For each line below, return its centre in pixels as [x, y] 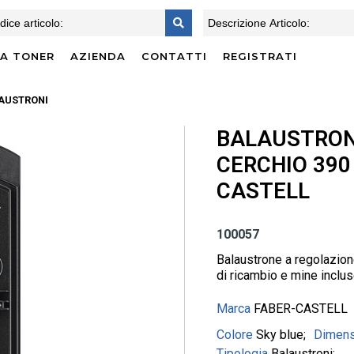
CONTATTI [174, 56]
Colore [236, 335]
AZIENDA [98, 56]
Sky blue [280, 335]
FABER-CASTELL [301, 308]
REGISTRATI [260, 56]
